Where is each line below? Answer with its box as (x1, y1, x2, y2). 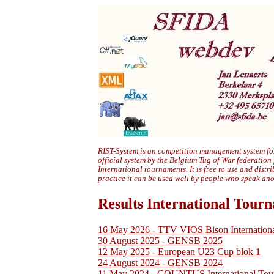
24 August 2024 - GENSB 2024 (98, 257, 223, 268)
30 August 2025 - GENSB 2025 (98, 235, 223, 246)
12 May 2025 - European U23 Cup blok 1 (98, 246, 261, 257)
